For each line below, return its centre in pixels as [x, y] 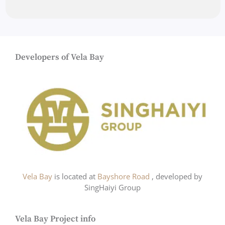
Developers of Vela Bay [60, 57]
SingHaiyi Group [113, 187]
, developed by [177, 176]
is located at [76, 176]
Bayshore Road [125, 176]
